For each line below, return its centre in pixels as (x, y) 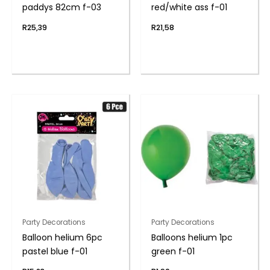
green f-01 (173, 252)
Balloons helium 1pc (192, 238)
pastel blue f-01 (55, 252)
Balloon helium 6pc (62, 238)
